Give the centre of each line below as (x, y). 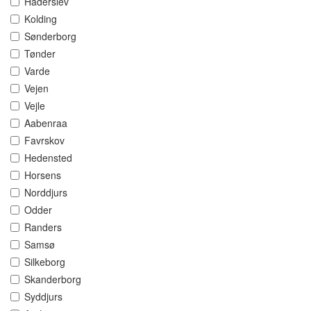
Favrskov (44, 141)
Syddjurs (43, 297)
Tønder (40, 54)
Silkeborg (45, 262)
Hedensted (48, 158)
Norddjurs (46, 193)
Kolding (41, 19)
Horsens (43, 175)
